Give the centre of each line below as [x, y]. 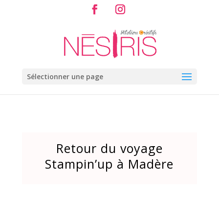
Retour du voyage [109, 148]
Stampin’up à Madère [109, 164]
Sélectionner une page [65, 77]
